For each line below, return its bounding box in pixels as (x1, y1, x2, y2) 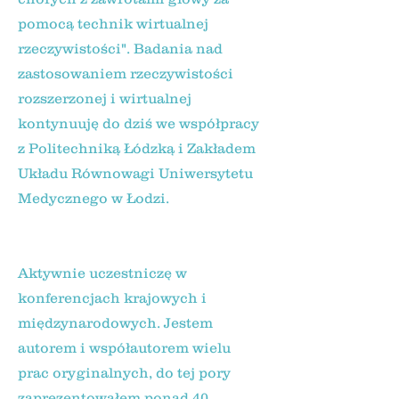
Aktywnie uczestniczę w (18, 265, 187, 281)
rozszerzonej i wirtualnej (18, 90, 191, 106)
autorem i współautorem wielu (18, 339, 231, 355)
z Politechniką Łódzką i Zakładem (18, 140, 256, 156)
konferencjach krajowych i (18, 289, 207, 305)
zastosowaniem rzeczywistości (18, 65, 233, 81)
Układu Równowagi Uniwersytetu (18, 165, 253, 181)
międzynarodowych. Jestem (18, 314, 213, 330)
